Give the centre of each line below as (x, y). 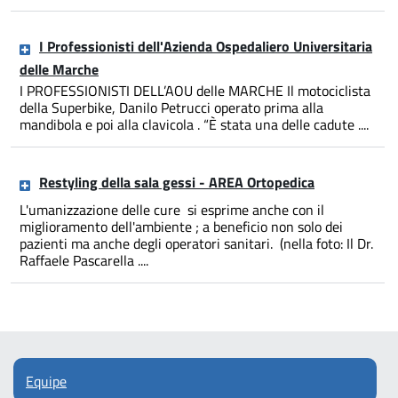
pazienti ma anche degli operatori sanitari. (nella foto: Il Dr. (196, 244)
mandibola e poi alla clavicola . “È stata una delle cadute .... (194, 125)
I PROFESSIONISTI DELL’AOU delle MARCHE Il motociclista (195, 91)
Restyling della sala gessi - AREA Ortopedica (177, 183)
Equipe (46, 382)
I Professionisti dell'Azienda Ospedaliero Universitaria (206, 47)
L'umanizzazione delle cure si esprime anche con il (172, 210)
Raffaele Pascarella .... (84, 261)
